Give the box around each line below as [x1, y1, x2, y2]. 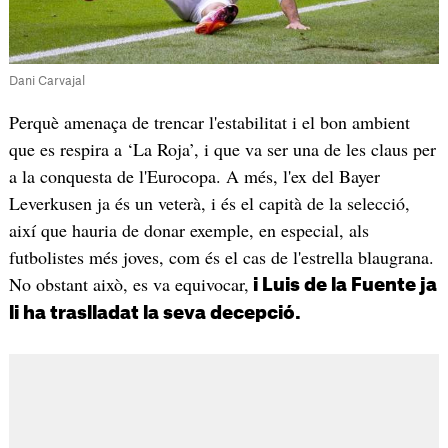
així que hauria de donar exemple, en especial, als [8, 218, 369, 243]
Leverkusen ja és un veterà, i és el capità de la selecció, [8, 191, 410, 216]
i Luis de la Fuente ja [248, 276, 437, 295]
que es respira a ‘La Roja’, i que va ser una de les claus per [8, 137, 436, 162]
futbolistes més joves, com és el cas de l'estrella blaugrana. [8, 245, 434, 270]
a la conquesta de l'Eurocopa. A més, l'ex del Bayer [8, 164, 380, 189]
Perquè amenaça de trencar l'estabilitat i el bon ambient [8, 110, 410, 135]
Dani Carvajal [8, 75, 88, 88]
